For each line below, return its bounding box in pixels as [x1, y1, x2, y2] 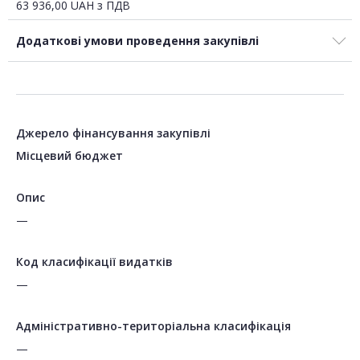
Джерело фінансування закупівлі [16, 125, 211, 141]
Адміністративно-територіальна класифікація [16, 318, 291, 334]
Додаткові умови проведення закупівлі [16, 33, 259, 49]
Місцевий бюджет [16, 148, 123, 164]
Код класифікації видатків [16, 254, 173, 270]
